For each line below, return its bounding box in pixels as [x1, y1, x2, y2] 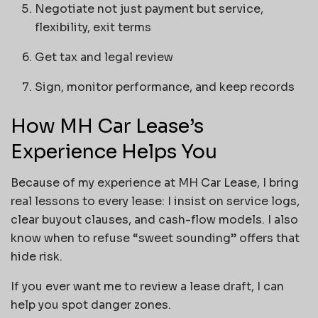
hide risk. [11, 249, 62, 265]
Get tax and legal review [35, 49, 174, 65]
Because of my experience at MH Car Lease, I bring [11, 175, 299, 191]
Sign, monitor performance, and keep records [35, 79, 295, 94]
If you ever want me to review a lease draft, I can [11, 279, 284, 295]
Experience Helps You [11, 139, 217, 164]
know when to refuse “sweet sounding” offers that [11, 231, 300, 246]
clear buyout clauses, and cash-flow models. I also [11, 212, 298, 228]
